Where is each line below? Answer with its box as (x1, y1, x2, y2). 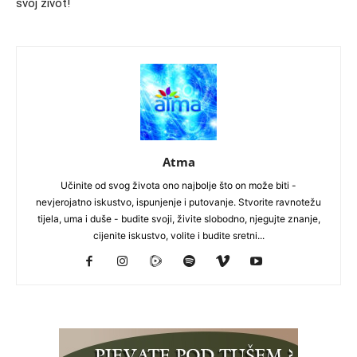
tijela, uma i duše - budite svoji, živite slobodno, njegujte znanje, (37, 212, 320, 225)
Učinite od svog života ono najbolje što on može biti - (61, 178, 296, 191)
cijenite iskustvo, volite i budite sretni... (92, 229, 265, 241)
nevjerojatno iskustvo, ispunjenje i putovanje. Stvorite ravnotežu (36, 195, 321, 208)
